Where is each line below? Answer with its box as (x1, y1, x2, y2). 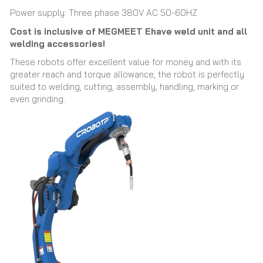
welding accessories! (10, 38, 105, 49)
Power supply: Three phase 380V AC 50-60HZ (10, 7, 197, 18)
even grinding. (10, 93, 65, 104)
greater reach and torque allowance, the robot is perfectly (10, 69, 244, 80)
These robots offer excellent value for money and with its (10, 56, 241, 68)
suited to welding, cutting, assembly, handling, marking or (10, 81, 239, 92)
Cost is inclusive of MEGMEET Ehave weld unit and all (10, 25, 247, 37)
